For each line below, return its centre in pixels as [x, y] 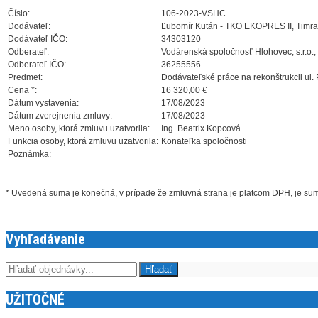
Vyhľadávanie [45, 240]
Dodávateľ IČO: [38, 39]
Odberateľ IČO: [37, 65]
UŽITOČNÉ [35, 300]
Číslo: [19, 14]
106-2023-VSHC [193, 14]
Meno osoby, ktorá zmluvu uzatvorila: [79, 129]
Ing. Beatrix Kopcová [201, 129]
